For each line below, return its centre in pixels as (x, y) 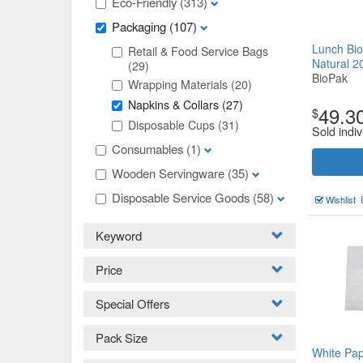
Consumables (149, 149)
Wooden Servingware (170, 173)
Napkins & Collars (175, 105)
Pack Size (122, 337)
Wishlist (340, 199)
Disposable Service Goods (182, 197)
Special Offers (132, 303)
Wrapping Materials (179, 84)
